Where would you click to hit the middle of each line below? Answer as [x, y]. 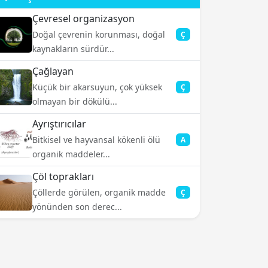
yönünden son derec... [77, 207]
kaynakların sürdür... [73, 49]
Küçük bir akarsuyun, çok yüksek [97, 87]
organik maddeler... [71, 154]
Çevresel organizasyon [83, 19]
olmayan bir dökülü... [75, 101]
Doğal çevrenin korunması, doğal [99, 34]
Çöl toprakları [63, 176]
